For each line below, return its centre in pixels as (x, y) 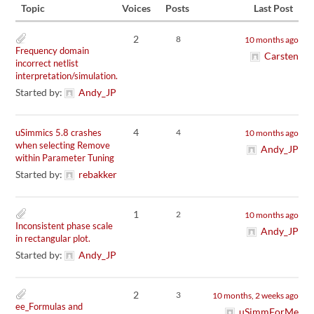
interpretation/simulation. (67, 75)
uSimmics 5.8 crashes (59, 132)
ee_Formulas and (49, 306)
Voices (137, 8)
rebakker (98, 174)
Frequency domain (53, 50)
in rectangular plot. (53, 238)
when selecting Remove (63, 145)
